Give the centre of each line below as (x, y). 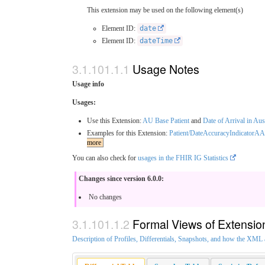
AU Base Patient (166, 120)
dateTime (156, 41)
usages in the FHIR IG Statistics (183, 158)
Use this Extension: (115, 120)
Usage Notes (166, 69)
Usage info (88, 84)
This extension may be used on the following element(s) (165, 10)
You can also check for (105, 158)
